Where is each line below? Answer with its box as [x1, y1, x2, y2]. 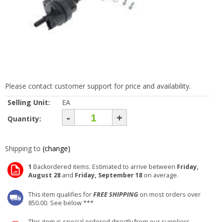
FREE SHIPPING [93, 190, 138, 199]
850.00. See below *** [28, 199, 94, 207]
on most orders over [138, 190, 201, 199]
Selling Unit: [7, 98, 52, 107]
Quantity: [7, 114, 43, 123]
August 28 [28, 171, 60, 179]
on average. [142, 171, 178, 179]
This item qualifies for [28, 190, 93, 199]
